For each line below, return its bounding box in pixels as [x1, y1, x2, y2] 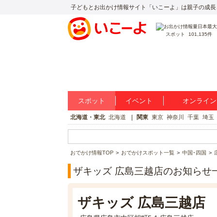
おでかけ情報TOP [70, 150, 113, 155]
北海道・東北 [70, 114, 105, 121]
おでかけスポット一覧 [121, 150, 174, 155]
